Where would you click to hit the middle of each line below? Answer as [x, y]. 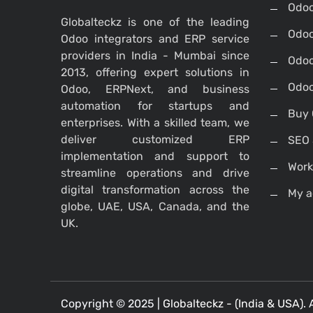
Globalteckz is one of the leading [155, 22]
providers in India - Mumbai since [155, 56]
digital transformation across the [155, 190]
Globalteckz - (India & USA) [233, 304]
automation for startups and [155, 106]
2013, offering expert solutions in [155, 73]
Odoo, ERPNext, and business [155, 89]
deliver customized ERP [155, 140]
